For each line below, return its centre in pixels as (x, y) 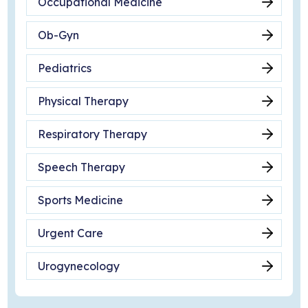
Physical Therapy (83, 101)
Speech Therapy (81, 167)
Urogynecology (78, 266)
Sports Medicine (80, 200)
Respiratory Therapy (92, 134)
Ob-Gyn (58, 35)
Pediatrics (64, 68)
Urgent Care (70, 233)
